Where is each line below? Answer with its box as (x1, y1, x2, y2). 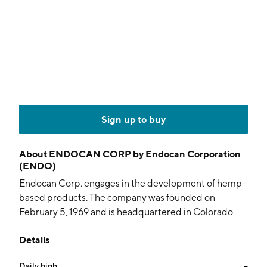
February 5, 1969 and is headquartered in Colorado (19, 206, 233, 218)
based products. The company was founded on (19, 192, 215, 203)
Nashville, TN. (19, 221, 76, 232)
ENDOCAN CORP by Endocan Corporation (49, 148, 241, 160)
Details (19, 234, 49, 246)
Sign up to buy (101, 113, 166, 125)
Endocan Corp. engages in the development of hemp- (19, 178, 246, 189)
